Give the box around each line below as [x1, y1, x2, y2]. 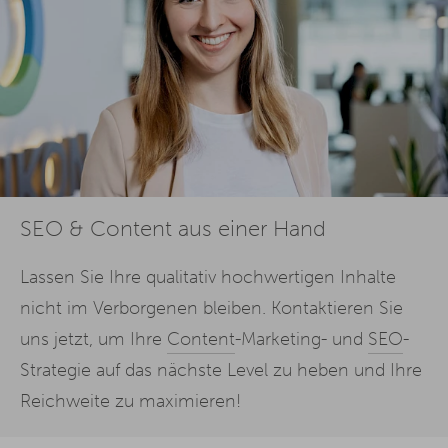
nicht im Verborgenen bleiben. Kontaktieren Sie [20, 297, 403, 319]
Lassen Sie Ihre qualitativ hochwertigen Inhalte [20, 266, 396, 288]
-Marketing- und [235, 328, 368, 350]
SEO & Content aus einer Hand [20, 216, 326, 242]
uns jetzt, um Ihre [20, 328, 167, 350]
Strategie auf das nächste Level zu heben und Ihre [20, 359, 422, 381]
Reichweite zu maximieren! [20, 390, 241, 412]
